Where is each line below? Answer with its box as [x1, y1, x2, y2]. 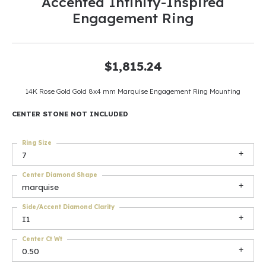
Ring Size [22, 139, 52, 147]
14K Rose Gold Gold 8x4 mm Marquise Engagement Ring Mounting [26, 87, 240, 96]
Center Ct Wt [22, 235, 62, 243]
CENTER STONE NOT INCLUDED [12, 109, 128, 118]
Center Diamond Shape [22, 171, 97, 179]
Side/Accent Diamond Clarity [22, 203, 115, 211]
